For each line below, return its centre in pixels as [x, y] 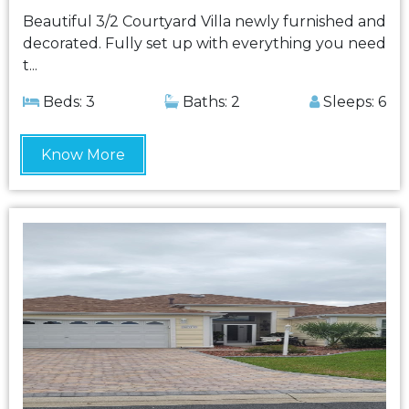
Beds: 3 [67, 102]
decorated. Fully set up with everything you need [204, 43]
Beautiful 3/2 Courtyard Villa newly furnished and [204, 21]
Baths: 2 [210, 102]
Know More [83, 155]
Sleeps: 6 [353, 102]
